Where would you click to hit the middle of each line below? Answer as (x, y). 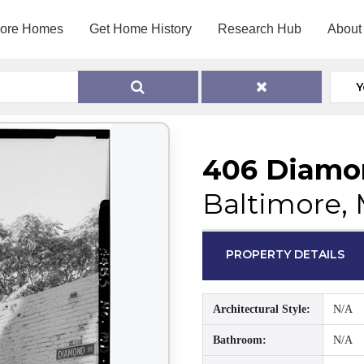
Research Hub (259, 29)
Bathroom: (240, 340)
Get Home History (140, 29)
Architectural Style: (262, 309)
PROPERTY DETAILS (286, 254)
